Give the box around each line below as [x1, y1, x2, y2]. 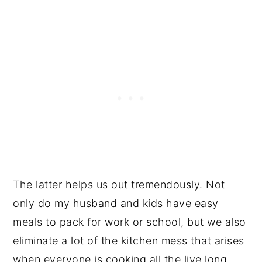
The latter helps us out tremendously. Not [13, 178, 225, 191]
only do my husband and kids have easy [13, 197, 219, 210]
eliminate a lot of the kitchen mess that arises [13, 235, 244, 247]
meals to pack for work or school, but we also [13, 216, 246, 229]
